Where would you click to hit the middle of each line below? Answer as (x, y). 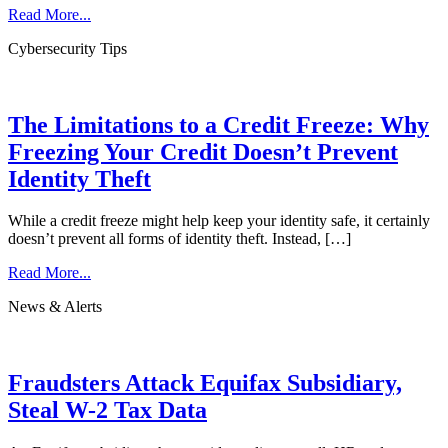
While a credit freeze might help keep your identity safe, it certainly (219, 221)
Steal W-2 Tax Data (107, 410)
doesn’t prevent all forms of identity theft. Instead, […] (179, 239)
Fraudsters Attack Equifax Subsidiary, (205, 383)
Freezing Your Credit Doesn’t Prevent (203, 151)
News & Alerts (55, 307)
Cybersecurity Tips (67, 48)
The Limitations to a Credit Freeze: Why (218, 124)
